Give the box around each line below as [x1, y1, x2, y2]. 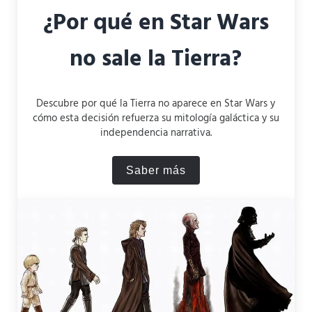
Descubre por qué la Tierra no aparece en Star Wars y [36, 95, 276, 113]
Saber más [125, 164, 186, 177]
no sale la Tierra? [70, 40, 242, 78]
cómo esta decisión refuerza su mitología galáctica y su [32, 110, 279, 127]
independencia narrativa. [100, 125, 212, 142]
